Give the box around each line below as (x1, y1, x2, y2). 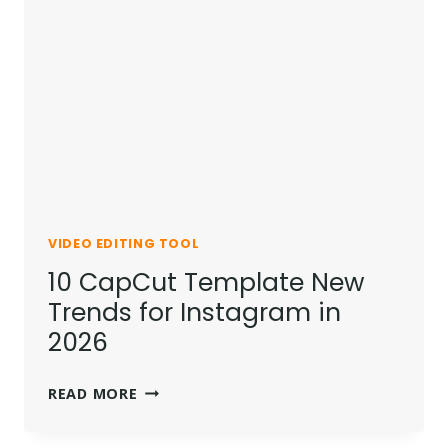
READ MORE (48, 383, 138, 403)
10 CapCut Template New (48, 264, 365, 300)
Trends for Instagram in (48, 294, 341, 330)
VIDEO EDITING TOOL (48, 235, 200, 253)
